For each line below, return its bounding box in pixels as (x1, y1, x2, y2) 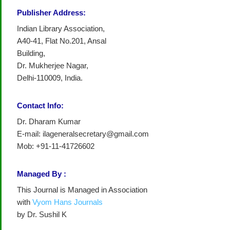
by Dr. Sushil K (17, 210, 69, 219)
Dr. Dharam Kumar (17, 117, 81, 126)
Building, (17, 49, 45, 58)
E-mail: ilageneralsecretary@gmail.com (17, 129, 149, 139)
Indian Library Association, (17, 24, 105, 33)
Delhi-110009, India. (17, 73, 83, 83)
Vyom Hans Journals (32, 198, 103, 207)
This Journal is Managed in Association (17, 185, 147, 195)
